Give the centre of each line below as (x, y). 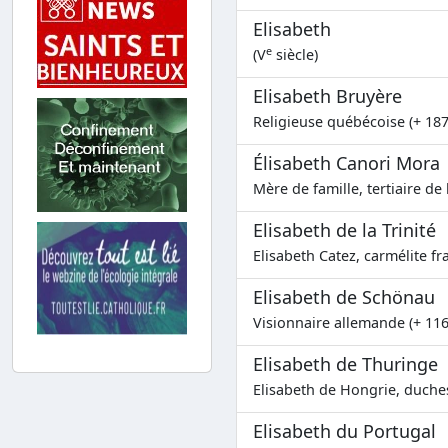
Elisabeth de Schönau (344, 297)
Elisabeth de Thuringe (345, 364)
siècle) (295, 55)
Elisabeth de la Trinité (344, 230)
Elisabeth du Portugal (344, 431)
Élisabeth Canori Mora (346, 163)
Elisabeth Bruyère (327, 96)
